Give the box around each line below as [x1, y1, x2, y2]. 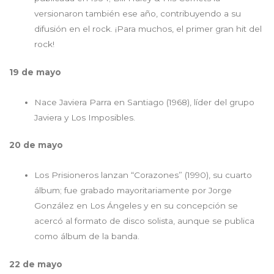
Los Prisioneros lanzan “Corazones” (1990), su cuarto [34, 170, 253, 180]
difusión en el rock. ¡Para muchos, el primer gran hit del [34, 24, 262, 34]
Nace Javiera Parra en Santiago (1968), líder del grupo [34, 97, 255, 107]
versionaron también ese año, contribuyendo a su [34, 9, 242, 19]
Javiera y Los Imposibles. [34, 112, 138, 122]
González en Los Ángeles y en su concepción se [34, 201, 239, 211]
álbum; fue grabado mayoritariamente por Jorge [34, 185, 232, 196]
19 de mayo [9, 67, 61, 77]
